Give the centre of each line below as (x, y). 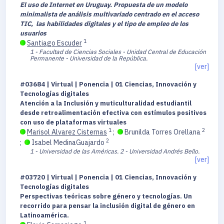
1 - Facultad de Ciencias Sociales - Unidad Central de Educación (118, 52)
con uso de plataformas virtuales (73, 122)
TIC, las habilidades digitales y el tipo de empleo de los (104, 24)
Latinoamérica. (45, 215)
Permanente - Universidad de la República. (89, 58)
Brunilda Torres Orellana (162, 132)
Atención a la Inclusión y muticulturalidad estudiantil (106, 103)
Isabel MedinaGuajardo (68, 143)
